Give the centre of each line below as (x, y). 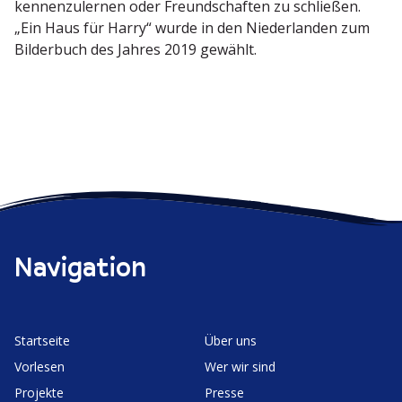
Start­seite (42, 340)
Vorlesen (39, 366)
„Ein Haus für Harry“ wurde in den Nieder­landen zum (192, 27)
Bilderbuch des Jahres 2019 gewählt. (135, 49)
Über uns (231, 340)
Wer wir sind (240, 366)
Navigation (80, 266)
